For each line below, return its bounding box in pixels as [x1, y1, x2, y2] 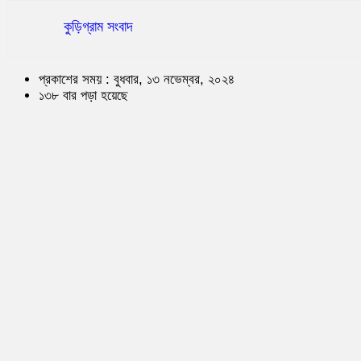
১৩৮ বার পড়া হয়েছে [39, 87, 128, 103]
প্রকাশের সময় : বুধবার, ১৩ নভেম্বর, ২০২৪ [39, 71, 234, 87]
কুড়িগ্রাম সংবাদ [64, 18, 133, 35]
